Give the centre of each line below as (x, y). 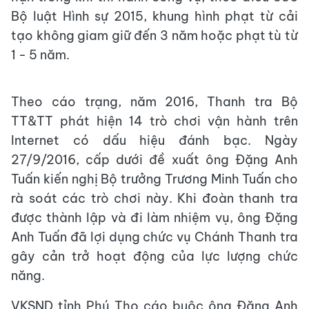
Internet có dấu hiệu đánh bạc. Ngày (154, 140)
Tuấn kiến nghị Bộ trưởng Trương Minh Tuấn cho (154, 179)
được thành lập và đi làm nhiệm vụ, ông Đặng (154, 218)
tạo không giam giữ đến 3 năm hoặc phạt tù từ (154, 36)
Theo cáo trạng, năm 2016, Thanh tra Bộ (154, 102)
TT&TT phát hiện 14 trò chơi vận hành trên (154, 121)
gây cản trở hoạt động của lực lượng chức (154, 256)
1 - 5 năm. (40, 55)
